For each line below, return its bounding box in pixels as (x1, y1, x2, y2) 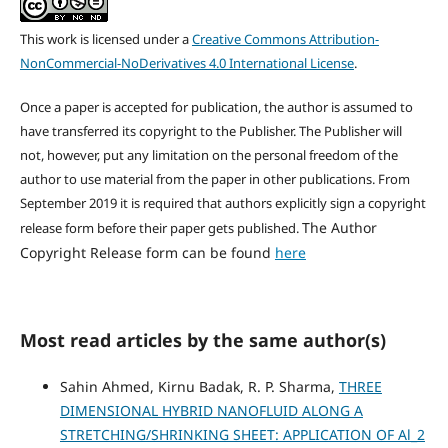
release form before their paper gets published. (19, 219, 302, 238)
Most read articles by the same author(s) (19, 328, 386, 353)
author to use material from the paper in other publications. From (19, 170, 410, 189)
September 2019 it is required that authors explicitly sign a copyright (19, 194, 426, 213)
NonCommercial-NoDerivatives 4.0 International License (19, 54, 354, 73)
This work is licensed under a (19, 30, 192, 49)
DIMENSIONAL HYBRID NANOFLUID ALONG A (59, 401, 363, 421)
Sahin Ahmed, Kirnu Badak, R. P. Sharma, (59, 377, 339, 397)
